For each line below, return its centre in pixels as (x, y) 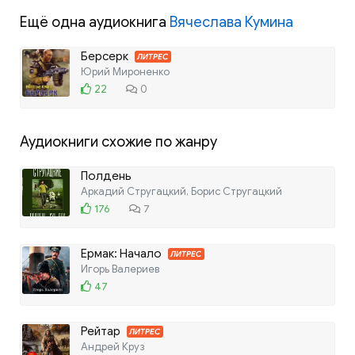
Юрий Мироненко (125, 71)
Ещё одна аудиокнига (95, 22)
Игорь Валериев (120, 269)
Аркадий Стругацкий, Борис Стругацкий (181, 191)
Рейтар (102, 331)
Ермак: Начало (122, 253)
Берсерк (106, 56)
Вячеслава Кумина (231, 22)
